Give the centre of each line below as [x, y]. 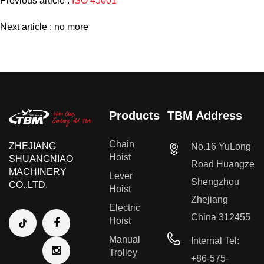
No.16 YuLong [221, 146]
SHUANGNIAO [41, 159]
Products [135, 115]
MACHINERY [38, 171]
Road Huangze [222, 164]
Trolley [123, 252]
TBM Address [204, 115]
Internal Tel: [215, 240]
